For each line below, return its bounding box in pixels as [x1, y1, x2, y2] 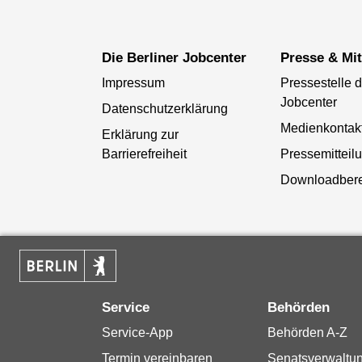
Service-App [101, 325, 173, 339]
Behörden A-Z [267, 325, 347, 339]
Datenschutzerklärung [101, 101, 228, 116]
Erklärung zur [101, 127, 179, 141]
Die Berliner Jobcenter [111, 49, 246, 65]
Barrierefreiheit [101, 146, 187, 161]
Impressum [101, 75, 165, 90]
